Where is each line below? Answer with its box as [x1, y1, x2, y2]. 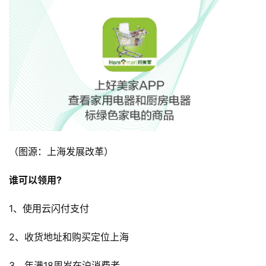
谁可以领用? [9, 174, 62, 186]
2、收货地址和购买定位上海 [9, 231, 129, 243]
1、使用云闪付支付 [9, 202, 89, 215]
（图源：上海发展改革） [9, 145, 113, 158]
